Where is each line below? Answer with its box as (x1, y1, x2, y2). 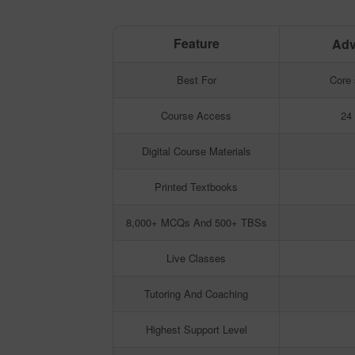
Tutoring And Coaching (144, 286, 248, 301)
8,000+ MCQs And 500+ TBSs (125, 215, 267, 230)
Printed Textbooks (155, 179, 238, 194)
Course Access (161, 108, 231, 123)
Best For (176, 72, 216, 87)
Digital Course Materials (141, 143, 251, 158)
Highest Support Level (145, 322, 247, 337)
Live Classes (166, 250, 226, 265)
